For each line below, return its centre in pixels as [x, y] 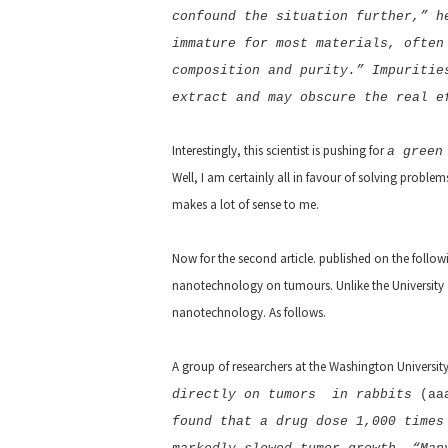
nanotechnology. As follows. [249, 312]
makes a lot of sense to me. [245, 204]
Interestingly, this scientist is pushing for [279, 150]
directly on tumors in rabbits [296, 394]
